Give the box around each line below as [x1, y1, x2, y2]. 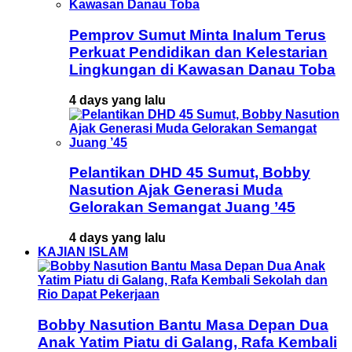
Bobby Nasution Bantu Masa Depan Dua [38, 316, 328, 333]
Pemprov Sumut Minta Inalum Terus [69, 26, 326, 43]
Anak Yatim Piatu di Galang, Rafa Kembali [38, 333, 337, 350]
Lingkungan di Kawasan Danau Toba [69, 60, 335, 78]
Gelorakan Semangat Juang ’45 [69, 199, 295, 216]
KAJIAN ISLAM [38, 245, 128, 259]
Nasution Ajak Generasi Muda [69, 181, 283, 199]
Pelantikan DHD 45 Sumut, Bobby [69, 164, 310, 181]
